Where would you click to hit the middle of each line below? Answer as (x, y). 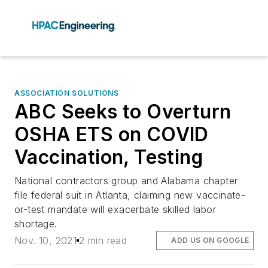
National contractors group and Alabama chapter (126, 181)
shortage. (36, 224)
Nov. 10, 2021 (46, 241)
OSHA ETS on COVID (112, 134)
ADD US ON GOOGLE (210, 240)
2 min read (103, 241)
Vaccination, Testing (109, 157)
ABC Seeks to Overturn (123, 112)
